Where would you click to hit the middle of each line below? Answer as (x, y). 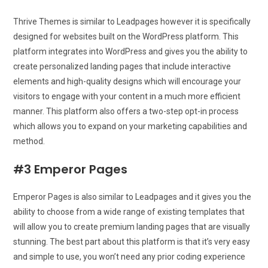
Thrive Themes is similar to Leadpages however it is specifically (132, 22)
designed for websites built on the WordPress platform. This (126, 37)
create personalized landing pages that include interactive (122, 67)
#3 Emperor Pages (71, 170)
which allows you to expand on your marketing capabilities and (130, 127)
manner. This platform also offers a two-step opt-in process (126, 112)
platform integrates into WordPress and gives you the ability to (131, 52)
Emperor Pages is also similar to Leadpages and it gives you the (133, 197)
